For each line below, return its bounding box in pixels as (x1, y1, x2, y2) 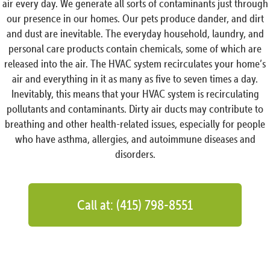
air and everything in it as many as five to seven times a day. (12, 72, 258, 86)
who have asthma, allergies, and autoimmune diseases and (14, 133, 256, 146)
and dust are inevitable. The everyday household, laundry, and (6, 27, 264, 40)
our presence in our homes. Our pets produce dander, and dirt (6, 12, 264, 25)
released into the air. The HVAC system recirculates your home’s (4, 57, 266, 71)
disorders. (115, 148, 155, 161)
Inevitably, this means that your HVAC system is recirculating (11, 87, 259, 101)
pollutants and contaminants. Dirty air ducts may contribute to (7, 102, 263, 116)
